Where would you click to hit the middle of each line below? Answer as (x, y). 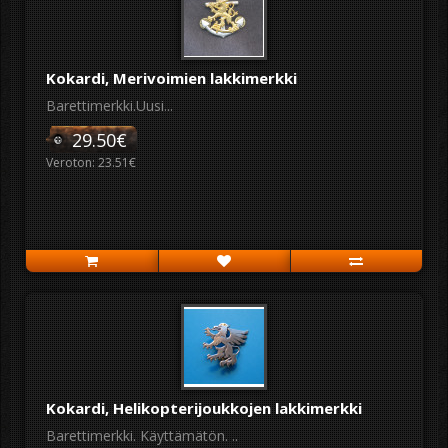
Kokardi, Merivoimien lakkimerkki (171, 78)
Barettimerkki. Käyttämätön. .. (142, 435)
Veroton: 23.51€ (91, 162)
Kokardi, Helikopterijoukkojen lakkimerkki (204, 408)
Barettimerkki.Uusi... (109, 105)
